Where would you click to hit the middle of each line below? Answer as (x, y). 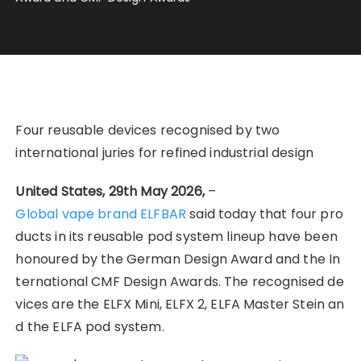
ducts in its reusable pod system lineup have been (178, 236)
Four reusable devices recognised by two (148, 130)
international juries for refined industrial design (164, 152)
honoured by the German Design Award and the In (178, 259)
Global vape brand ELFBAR (101, 214)
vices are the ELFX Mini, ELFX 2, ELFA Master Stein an (180, 304)
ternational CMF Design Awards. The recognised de (180, 281)
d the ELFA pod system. (90, 326)
